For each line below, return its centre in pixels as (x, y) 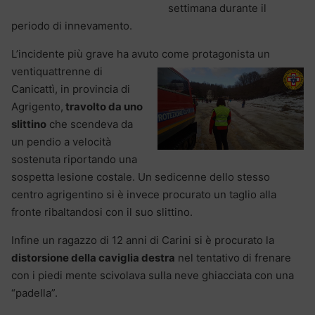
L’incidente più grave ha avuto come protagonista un (141, 53)
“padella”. (34, 292)
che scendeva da (90, 124)
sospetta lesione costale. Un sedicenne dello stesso (141, 176)
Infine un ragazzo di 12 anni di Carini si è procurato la (143, 240)
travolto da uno (103, 106)
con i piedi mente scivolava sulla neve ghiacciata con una (153, 275)
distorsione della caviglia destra (93, 257)
